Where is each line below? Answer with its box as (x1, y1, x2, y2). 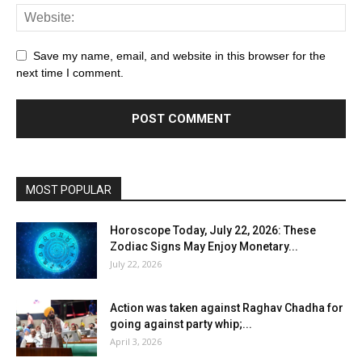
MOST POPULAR (26, 183, 112, 196)
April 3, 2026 (110, 335, 162, 347)
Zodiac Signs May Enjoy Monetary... (110, 239, 298, 253)
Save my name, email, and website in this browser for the (33, 48, 326, 62)
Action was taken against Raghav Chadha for (110, 301, 343, 314)
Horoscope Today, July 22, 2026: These (110, 223, 316, 237)
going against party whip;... (110, 317, 252, 330)
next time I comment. (16, 65, 124, 79)
